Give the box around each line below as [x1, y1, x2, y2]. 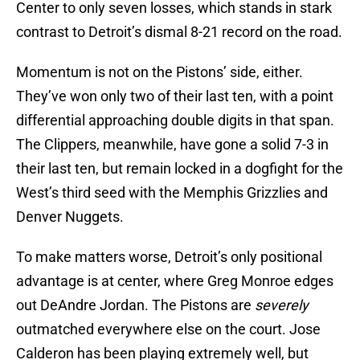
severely [255, 297, 309, 314]
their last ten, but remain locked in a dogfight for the [16, 160, 343, 178]
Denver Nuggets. [16, 208, 124, 226]
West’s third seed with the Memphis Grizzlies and [16, 184, 328, 202]
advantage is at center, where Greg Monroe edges [16, 272, 333, 290]
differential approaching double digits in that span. [16, 112, 334, 129]
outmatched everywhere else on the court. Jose [16, 321, 321, 338]
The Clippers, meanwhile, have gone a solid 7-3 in [16, 136, 329, 153]
